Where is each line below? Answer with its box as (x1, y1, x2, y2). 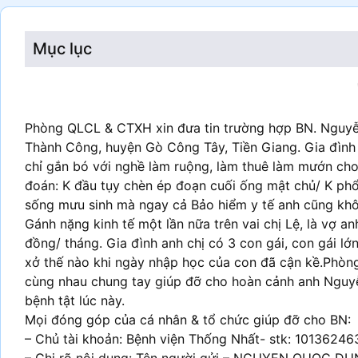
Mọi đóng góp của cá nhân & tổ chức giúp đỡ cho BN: (25, 312, 351, 328)
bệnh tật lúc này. (25, 292, 125, 308)
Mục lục (33, 39, 92, 58)
